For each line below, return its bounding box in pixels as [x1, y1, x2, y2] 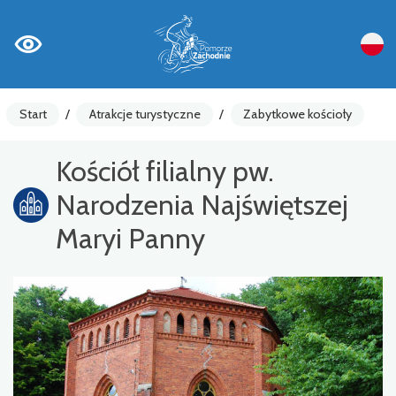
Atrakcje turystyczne [88, 105, 201, 122]
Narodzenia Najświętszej [56, 187, 348, 222]
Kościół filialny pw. [56, 153, 274, 188]
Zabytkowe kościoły [242, 105, 352, 122]
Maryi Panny [56, 220, 205, 255]
